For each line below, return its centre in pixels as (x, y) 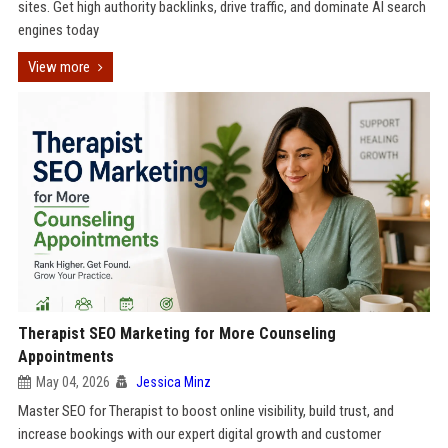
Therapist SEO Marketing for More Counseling (176, 333)
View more (58, 67)
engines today (58, 30)
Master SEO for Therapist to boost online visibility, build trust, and (205, 411)
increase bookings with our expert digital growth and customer (199, 434)
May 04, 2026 (72, 382)
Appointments (65, 356)
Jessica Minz (173, 382)
